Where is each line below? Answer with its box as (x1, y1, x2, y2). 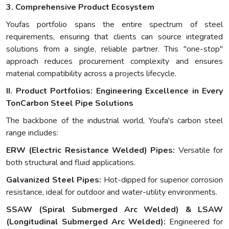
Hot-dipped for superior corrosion (101, 174, 223, 186)
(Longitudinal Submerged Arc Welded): (6, 216, 166, 228)
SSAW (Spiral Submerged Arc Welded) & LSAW (6, 204, 223, 216)
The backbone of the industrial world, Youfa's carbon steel (6, 115, 223, 127)
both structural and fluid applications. (6, 157, 135, 169)
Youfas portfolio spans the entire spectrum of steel (6, 19, 223, 31)
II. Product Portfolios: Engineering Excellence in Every (6, 85, 223, 97)
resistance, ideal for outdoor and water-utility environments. (6, 187, 217, 198)
